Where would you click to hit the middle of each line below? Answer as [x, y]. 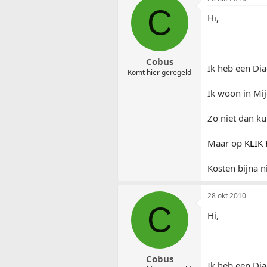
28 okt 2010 [227, 195]
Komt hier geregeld [159, 73]
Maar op [226, 143]
